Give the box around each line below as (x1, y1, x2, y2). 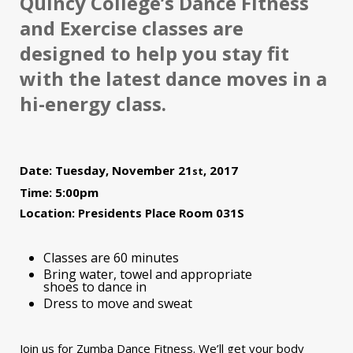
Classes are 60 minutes (43, 248, 179, 266)
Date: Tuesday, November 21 (20, 162, 192, 178)
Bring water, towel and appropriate (43, 265, 252, 283)
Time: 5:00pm (20, 184, 98, 200)
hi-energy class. (20, 90, 166, 117)
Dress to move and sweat (43, 294, 192, 312)
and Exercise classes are (20, 14, 243, 41)
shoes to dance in (43, 277, 147, 295)
